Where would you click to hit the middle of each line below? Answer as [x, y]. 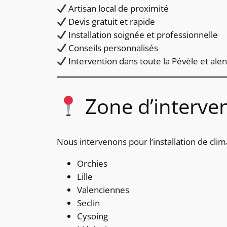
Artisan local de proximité [118, 9]
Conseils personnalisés [112, 48]
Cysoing [92, 216]
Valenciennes [103, 190]
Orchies [92, 164]
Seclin [88, 203]
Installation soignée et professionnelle [142, 35]
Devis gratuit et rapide [111, 22]
